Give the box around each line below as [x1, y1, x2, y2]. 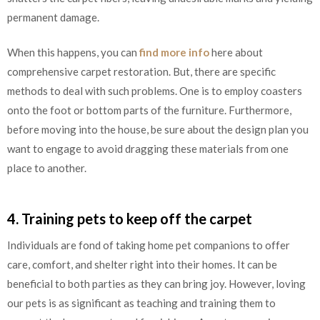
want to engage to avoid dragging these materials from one [7, 142, 289, 156]
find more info [139, 46, 209, 59]
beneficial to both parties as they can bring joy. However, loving [7, 276, 306, 290]
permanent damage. [7, 10, 101, 24]
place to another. [7, 161, 86, 175]
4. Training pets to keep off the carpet [7, 209, 252, 227]
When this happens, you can [7, 46, 139, 59]
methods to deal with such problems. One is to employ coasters [7, 84, 302, 98]
